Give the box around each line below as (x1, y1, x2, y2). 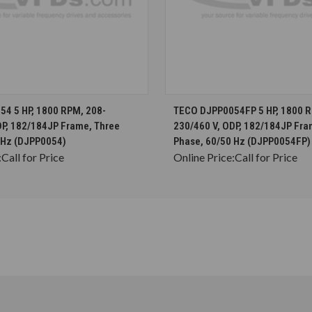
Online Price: (173, 150, 235, 164)
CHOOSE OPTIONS (13, 99, 81, 110)
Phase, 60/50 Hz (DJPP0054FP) (173, 134, 311, 148)
